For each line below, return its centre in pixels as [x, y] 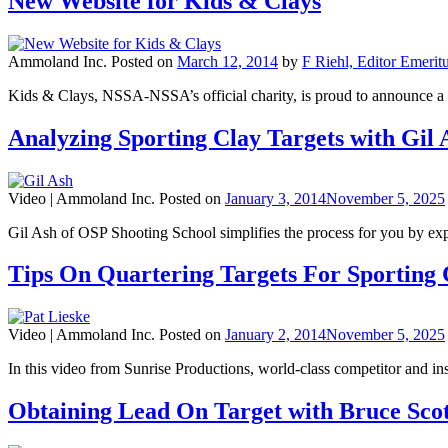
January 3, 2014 [275, 198]
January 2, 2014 [275, 335]
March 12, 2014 [227, 61]
